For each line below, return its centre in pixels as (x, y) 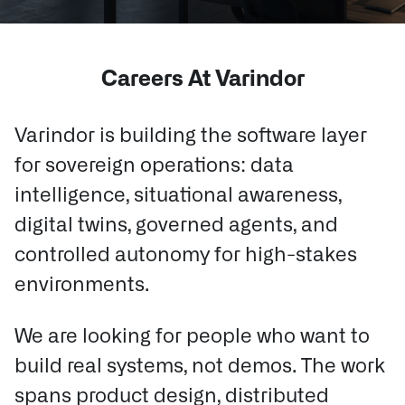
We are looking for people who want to (192, 336)
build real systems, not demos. (155, 366)
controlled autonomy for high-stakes (186, 255)
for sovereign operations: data (154, 165)
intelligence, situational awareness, (178, 195)
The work (341, 366)
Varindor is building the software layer (191, 136)
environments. (82, 285)
